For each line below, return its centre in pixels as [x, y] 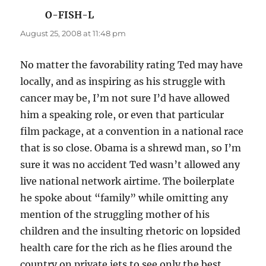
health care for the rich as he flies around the [126, 248]
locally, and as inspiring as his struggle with [123, 82]
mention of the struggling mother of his [115, 215]
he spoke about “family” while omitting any [124, 198]
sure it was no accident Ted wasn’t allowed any [130, 165]
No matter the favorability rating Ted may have [132, 65]
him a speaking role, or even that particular [122, 115]
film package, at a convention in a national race [132, 132]
